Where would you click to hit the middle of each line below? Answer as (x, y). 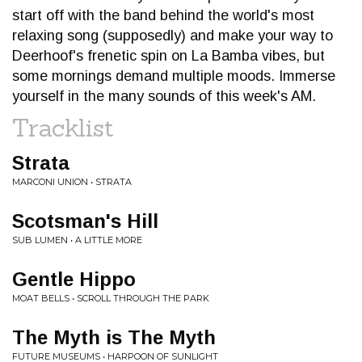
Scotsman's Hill (85, 221)
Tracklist (63, 128)
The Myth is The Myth (114, 337)
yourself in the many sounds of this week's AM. (164, 96)
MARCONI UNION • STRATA (72, 182)
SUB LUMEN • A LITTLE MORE (77, 240)
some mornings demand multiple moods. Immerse (174, 76)
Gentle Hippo (74, 279)
